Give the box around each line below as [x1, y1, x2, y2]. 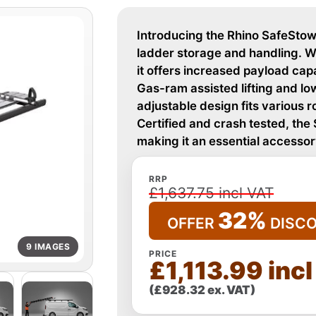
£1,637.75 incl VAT [149, 184, 274, 202]
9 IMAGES [26, 241, 70, 252]
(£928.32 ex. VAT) [149, 283, 255, 297]
